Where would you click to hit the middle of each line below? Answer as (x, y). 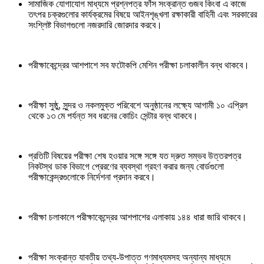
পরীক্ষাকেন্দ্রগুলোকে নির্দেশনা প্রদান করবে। (92, 177)
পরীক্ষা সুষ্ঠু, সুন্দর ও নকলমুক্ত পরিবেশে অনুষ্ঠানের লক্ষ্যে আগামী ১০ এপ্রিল (138, 105)
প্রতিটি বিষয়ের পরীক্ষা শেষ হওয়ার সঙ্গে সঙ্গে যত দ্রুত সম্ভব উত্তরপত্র (135, 156)
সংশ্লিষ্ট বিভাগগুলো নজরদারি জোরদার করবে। (95, 25)
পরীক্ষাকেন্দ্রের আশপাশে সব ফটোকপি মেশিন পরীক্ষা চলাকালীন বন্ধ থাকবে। (139, 65)
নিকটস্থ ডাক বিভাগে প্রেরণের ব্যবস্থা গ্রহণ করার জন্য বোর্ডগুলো (126, 166)
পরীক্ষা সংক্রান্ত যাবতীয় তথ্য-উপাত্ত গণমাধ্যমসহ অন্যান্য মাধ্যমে (129, 257)
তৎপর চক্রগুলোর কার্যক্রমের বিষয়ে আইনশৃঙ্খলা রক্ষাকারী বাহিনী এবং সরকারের (143, 14)
